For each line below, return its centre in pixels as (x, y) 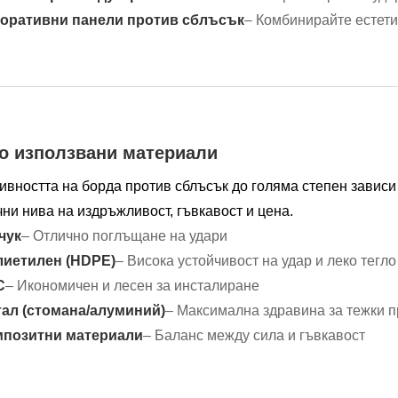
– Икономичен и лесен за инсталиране (132, 286)
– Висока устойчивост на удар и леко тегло (256, 261)
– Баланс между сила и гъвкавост (254, 336)
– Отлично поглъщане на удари (124, 236)
